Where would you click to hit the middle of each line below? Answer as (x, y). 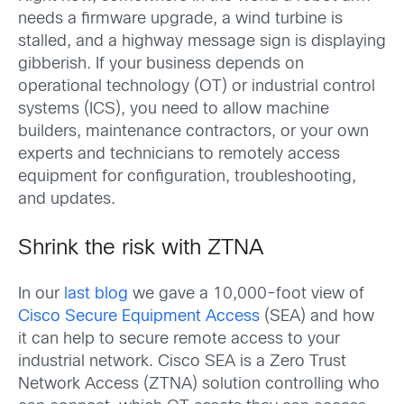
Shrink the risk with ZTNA (141, 248)
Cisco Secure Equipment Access (139, 317)
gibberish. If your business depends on (161, 64)
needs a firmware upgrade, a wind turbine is (180, 19)
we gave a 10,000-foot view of (246, 294)
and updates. (67, 199)
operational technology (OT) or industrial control (197, 87)
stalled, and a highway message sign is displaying (202, 41)
